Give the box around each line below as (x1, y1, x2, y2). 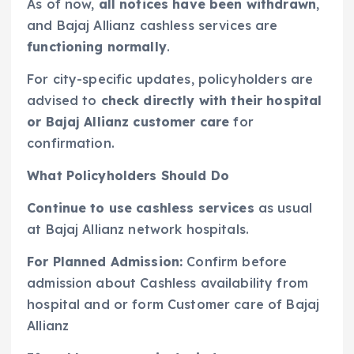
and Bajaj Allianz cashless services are (27, 17, 278, 33)
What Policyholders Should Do (27, 168, 230, 184)
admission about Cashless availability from (27, 275, 308, 292)
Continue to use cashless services (27, 200, 254, 217)
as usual (254, 200, 313, 217)
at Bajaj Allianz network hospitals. (27, 221, 250, 238)
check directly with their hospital (100, 92, 322, 109)
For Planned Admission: (27, 254, 187, 270)
